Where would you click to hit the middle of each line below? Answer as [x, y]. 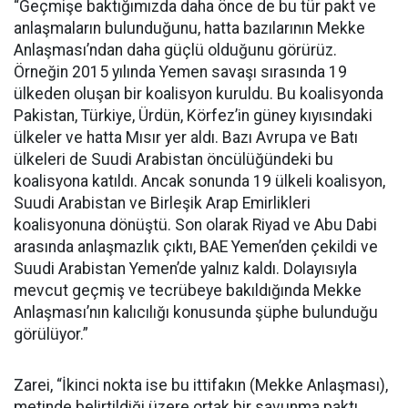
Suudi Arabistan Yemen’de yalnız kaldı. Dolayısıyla [185, 269]
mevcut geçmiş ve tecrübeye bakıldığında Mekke [188, 291]
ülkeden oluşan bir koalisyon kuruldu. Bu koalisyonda [199, 94]
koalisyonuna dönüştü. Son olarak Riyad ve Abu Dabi [195, 225]
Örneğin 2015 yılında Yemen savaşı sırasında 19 [180, 72]
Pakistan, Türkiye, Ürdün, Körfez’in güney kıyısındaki [193, 116]
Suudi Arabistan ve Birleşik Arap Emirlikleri [162, 203]
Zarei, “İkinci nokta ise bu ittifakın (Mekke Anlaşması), [201, 385]
